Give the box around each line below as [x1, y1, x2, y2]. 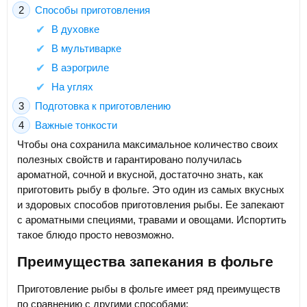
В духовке [51, 23, 99, 36]
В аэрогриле [51, 62, 109, 74]
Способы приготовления [35, 4, 150, 16]
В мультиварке [51, 42, 121, 55]
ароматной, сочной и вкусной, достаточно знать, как [17, 169, 263, 181]
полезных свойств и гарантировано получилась [17, 153, 242, 166]
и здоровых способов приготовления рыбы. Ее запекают [17, 199, 284, 211]
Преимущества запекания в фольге [17, 254, 273, 270]
